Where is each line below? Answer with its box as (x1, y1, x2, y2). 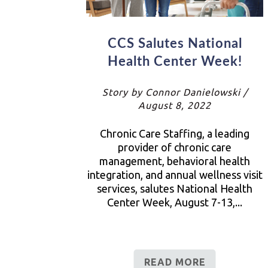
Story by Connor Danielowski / (102, 87, 248, 98)
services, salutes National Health (97, 182, 252, 195)
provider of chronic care (118, 141, 232, 154)
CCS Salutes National (107, 37, 242, 51)
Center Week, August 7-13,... (107, 196, 242, 209)
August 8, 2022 (138, 100, 211, 111)
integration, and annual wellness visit (87, 169, 263, 181)
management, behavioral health (99, 155, 250, 167)
